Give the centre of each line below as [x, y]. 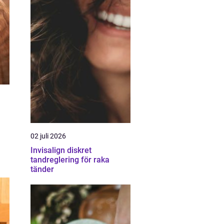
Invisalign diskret [49, 150]
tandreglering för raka [70, 160]
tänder [42, 169]
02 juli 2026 [48, 136]
